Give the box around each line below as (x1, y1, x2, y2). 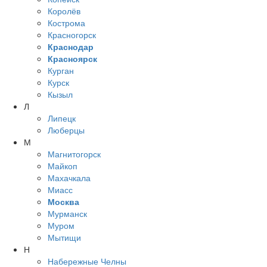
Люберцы (48, 124, 85, 136)
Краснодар (48, 41, 94, 53)
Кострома (48, 17, 85, 29)
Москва (48, 195, 79, 208)
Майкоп (48, 160, 77, 172)
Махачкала (48, 172, 91, 184)
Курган (48, 64, 74, 77)
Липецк (48, 112, 76, 125)
